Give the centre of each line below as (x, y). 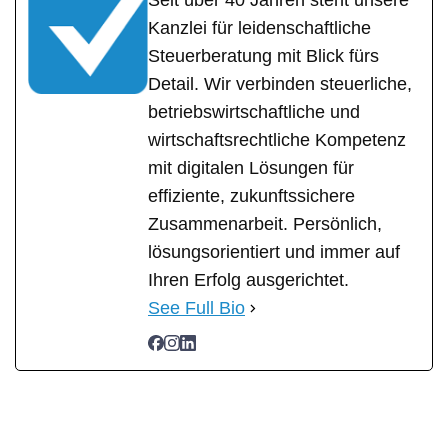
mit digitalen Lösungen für (251, 168)
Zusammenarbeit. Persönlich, (265, 224)
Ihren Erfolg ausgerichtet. (248, 280)
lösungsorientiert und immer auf (274, 252)
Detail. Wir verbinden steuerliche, (280, 84)
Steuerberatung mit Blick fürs (263, 56)
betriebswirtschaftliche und (254, 112)
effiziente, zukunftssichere (251, 196)
